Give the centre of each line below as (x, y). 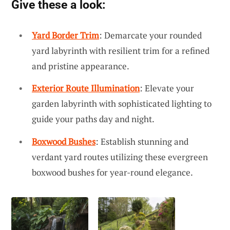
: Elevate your (167, 88)
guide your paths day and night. (93, 119)
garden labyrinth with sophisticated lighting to (122, 104)
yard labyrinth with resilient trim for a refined (121, 50)
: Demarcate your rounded (150, 35)
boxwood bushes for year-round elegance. (112, 172)
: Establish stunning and (142, 141)
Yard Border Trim (65, 35)
